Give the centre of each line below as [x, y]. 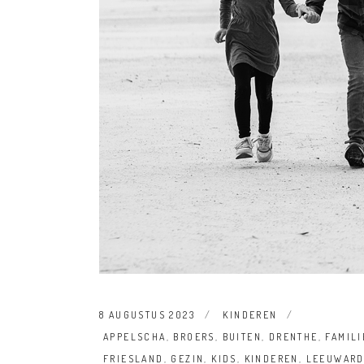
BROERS [194, 337]
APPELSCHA [135, 337]
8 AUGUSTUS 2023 [147, 315]
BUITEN [242, 337]
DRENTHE [293, 337]
